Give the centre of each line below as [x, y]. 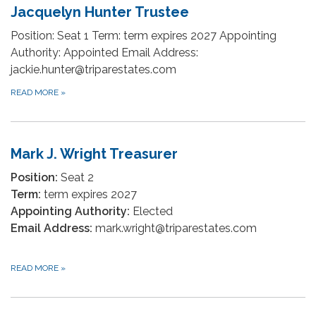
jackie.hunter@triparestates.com [93, 69]
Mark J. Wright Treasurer [94, 154]
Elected [151, 211]
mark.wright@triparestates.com [175, 228]
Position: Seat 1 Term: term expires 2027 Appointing [144, 36]
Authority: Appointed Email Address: [104, 53]
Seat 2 [76, 177]
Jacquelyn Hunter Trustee [100, 12]
